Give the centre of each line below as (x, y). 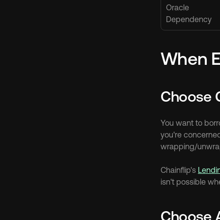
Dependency (189, 19)
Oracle (178, 7)
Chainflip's (179, 170)
